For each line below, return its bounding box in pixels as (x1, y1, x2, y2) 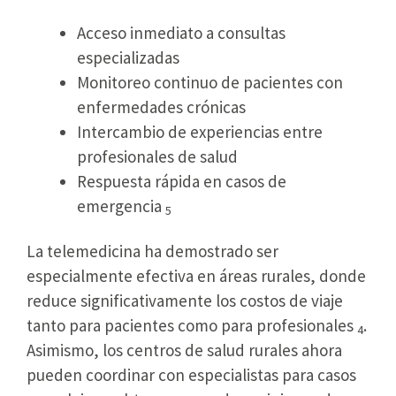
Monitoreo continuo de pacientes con (77, 72, 343, 94)
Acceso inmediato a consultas (77, 22, 286, 44)
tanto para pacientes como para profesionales (27, 314, 357, 336)
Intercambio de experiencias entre (77, 121, 323, 143)
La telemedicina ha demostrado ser (27, 240, 278, 262)
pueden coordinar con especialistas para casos (27, 363, 356, 385)
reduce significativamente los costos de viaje (27, 289, 343, 311)
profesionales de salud (77, 146, 238, 168)
